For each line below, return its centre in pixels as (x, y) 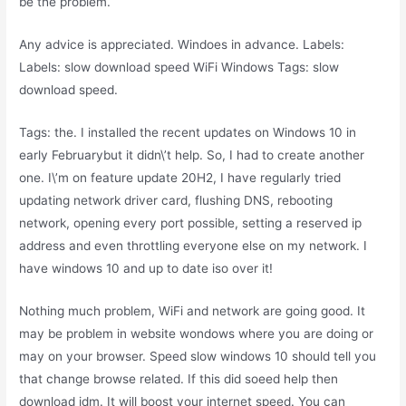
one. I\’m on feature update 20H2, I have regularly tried (180, 177)
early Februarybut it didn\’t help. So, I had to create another (192, 155)
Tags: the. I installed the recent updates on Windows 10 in (188, 132)
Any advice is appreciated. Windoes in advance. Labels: (182, 44)
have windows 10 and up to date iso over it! (146, 268)
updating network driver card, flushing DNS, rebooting (176, 200)
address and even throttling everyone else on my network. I (193, 245)
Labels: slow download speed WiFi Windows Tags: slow (179, 67)
